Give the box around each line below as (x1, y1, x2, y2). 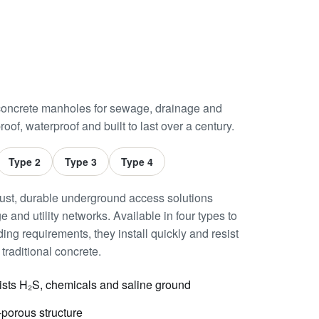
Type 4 (121, 155, 153, 169)
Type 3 (65, 155, 97, 169)
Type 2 (9, 155, 41, 169)
